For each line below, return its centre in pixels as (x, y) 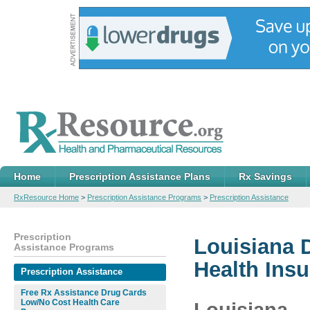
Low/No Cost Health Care (70, 302)
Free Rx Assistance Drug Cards (84, 293)
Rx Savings (265, 176)
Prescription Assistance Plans (140, 176)
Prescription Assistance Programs (144, 197)
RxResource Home (46, 197)
